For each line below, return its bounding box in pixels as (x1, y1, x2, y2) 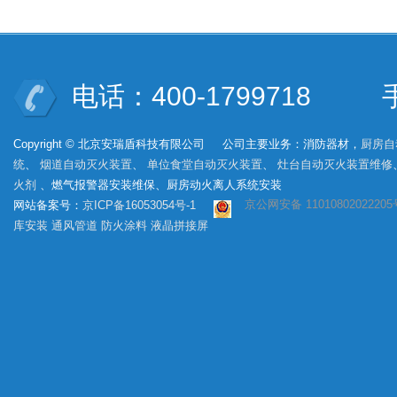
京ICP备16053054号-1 (82, 198, 196, 212)
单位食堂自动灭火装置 (147, 158, 262, 171)
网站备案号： (13, 198, 82, 212)
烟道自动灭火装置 (40, 158, 132, 171)
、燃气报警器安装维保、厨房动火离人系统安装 (36, 178, 296, 191)
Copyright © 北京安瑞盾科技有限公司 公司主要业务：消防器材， (13, 137, 361, 151)
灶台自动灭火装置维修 (277, 158, 393, 171)
